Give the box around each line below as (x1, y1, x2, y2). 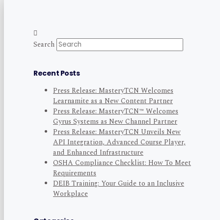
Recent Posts (33, 68, 80, 79)
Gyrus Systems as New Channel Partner (53, 116, 177, 127)
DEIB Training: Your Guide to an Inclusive (53, 178, 184, 189)
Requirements (53, 168, 96, 179)
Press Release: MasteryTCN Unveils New (53, 127, 181, 137)
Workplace (53, 189, 88, 199)
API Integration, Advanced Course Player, (53, 137, 186, 148)
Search (33, 39, 55, 50)
